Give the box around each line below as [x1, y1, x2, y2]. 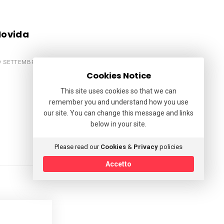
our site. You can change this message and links [43, 109, 193, 117]
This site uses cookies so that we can [60, 87, 176, 95]
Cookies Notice [86, 70, 151, 81]
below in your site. [90, 120, 146, 128]
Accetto [105, 160, 131, 168]
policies [158, 143, 182, 150]
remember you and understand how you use [48, 98, 188, 106]
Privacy [133, 143, 158, 150]
